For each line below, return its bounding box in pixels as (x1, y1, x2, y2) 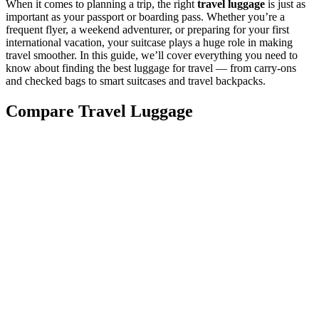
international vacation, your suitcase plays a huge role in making (6, 36, 293, 48)
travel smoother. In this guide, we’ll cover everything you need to (6, 48, 298, 61)
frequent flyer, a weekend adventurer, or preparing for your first (6, 23, 289, 36)
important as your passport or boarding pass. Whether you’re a (6, 10, 285, 23)
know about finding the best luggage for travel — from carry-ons (6, 61, 296, 74)
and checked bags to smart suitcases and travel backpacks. (6, 74, 266, 87)
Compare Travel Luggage (6, 101, 193, 120)
